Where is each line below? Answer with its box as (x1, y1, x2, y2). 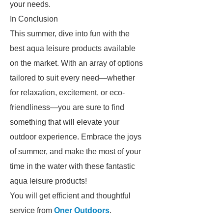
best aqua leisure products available (10, 44, 136, 53)
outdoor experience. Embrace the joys (10, 133, 141, 141)
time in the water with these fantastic (10, 162, 135, 170)
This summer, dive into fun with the (10, 29, 130, 38)
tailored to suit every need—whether (10, 74, 135, 82)
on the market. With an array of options (10, 59, 143, 67)
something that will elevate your (10, 118, 119, 126)
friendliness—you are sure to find (10, 103, 124, 111)
